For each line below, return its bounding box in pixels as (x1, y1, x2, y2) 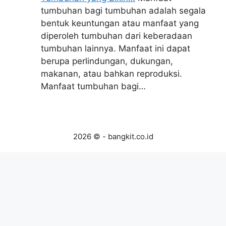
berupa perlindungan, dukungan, (41, 56, 173, 66)
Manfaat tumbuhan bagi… (41, 81, 146, 91)
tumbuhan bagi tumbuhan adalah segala (41, 6, 206, 16)
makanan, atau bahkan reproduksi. (41, 69, 182, 79)
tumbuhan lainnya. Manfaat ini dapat (41, 43, 190, 53)
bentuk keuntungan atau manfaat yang (41, 18, 199, 28)
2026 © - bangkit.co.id (73, 131, 153, 141)
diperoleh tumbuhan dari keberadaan (41, 31, 192, 41)
